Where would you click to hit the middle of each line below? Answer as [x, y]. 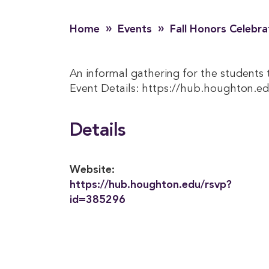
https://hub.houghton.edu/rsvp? [151, 185]
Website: [92, 170]
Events [135, 29]
